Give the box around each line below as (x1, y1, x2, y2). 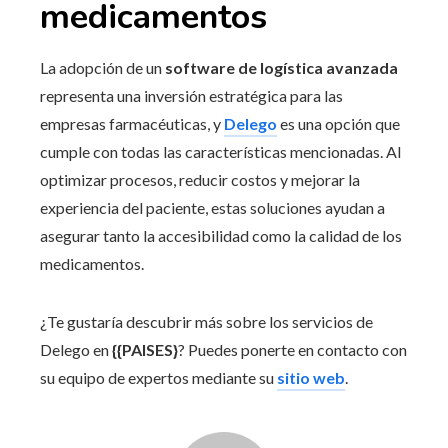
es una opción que (277, 113, 400, 133)
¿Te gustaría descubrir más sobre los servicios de (40, 311, 373, 331)
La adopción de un (40, 57, 165, 77)
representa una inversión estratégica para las (40, 85, 343, 105)
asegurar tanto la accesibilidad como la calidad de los (40, 225, 402, 245)
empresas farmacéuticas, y (40, 113, 224, 133)
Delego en (40, 339, 112, 359)
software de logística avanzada (165, 57, 398, 77)
